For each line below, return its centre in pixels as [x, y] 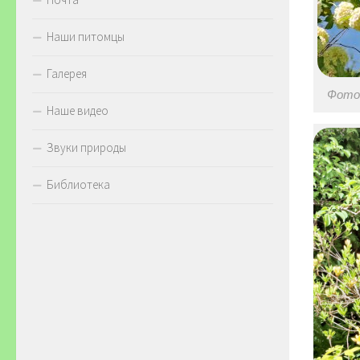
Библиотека [78, 185]
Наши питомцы [86, 37]
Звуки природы [86, 148]
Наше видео [78, 111]
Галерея [67, 74]
